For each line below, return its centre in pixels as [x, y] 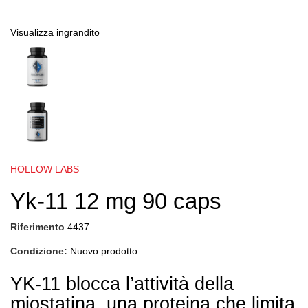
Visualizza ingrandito [55, 33]
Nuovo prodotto [104, 251]
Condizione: [39, 251]
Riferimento [37, 227]
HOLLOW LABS [45, 169]
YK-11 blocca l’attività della [122, 284]
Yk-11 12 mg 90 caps [116, 201]
